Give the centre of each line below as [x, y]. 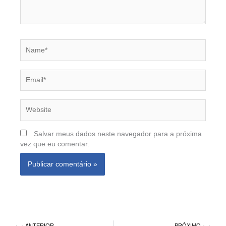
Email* [30, 74]
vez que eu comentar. [55, 144]
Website [33, 104]
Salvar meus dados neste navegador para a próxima [118, 134]
